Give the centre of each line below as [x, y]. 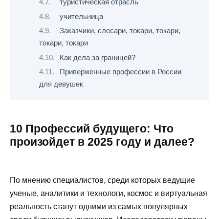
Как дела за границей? [97, 57]
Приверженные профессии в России [120, 72]
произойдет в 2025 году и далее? [102, 142]
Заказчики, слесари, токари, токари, [120, 31]
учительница [81, 16]
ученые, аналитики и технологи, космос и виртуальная [109, 193]
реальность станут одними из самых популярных [99, 206]
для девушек [61, 84]
